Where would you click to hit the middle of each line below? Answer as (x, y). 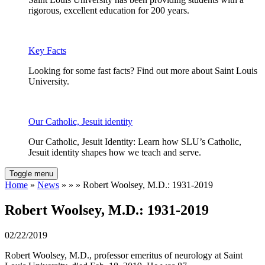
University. (49, 82)
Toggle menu (31, 174)
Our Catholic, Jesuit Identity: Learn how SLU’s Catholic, (135, 142)
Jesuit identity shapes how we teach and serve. (115, 153)
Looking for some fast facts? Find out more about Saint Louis (143, 71)
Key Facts (47, 51)
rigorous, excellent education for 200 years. (109, 11)
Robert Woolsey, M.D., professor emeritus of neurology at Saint (124, 256)
